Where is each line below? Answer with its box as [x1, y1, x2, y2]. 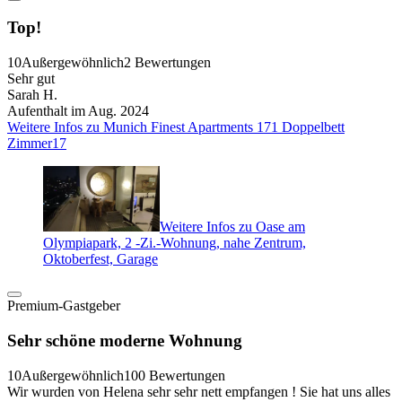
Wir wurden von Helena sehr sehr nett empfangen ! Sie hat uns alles [7, 383, 390, 399]
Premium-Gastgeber [7, 298, 120, 314]
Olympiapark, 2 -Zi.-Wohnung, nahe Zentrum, [43, 235, 306, 251]
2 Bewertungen [124, 54, 211, 70]
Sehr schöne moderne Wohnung [7, 330, 242, 350]
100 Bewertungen [124, 367, 225, 383]
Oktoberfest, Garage [43, 251, 158, 267]
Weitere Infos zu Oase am [160, 219, 305, 235]
